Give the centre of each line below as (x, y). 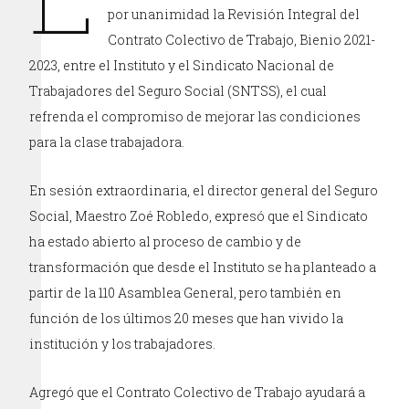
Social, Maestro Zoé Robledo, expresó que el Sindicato (199, 216)
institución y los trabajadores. (123, 344)
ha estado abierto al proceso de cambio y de (166, 242)
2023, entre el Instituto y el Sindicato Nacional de (182, 66)
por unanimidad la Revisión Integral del (234, 15)
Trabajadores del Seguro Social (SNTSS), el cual (178, 91)
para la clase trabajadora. (107, 142)
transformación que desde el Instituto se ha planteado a (203, 267)
